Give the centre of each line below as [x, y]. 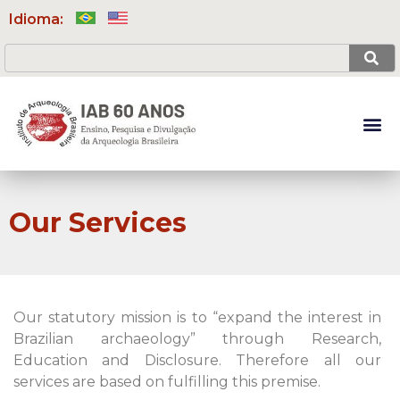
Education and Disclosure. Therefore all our [197, 361]
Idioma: [38, 19]
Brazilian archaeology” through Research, [197, 339]
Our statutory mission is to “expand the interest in [197, 318]
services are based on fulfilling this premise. [167, 382]
